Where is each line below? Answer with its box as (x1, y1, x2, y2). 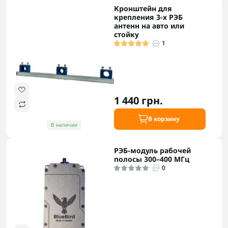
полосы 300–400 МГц (114, 154, 189, 164)
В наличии (51, 121, 77, 129)
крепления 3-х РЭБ (114, 12, 183, 22)
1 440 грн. (114, 94, 163, 108)
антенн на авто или (114, 21, 184, 31)
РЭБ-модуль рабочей (114, 146, 191, 156)
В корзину (148, 115, 180, 124)
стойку (114, 30, 139, 40)
